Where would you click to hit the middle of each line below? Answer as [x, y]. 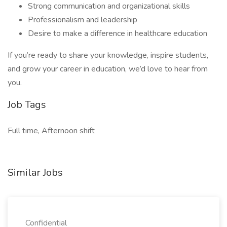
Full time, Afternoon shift [51, 131]
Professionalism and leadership [83, 20]
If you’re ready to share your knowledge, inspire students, [108, 55]
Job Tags [27, 105]
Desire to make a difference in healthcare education [118, 33]
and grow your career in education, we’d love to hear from [108, 69]
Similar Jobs [35, 173]
